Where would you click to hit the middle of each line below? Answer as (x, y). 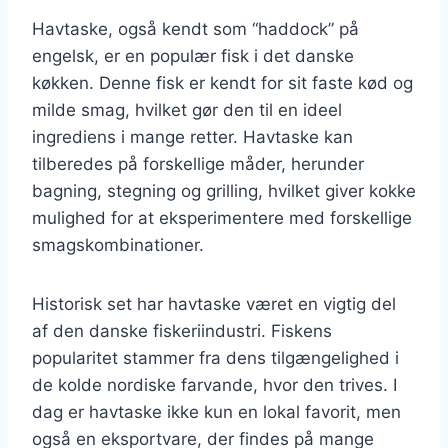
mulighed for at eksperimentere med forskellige (222, 217)
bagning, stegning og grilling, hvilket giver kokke (224, 190)
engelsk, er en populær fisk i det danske (193, 55)
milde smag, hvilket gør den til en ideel (187, 109)
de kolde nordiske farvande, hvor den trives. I (214, 384)
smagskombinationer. (118, 244)
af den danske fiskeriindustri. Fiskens (182, 330)
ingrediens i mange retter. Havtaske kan (192, 136)
